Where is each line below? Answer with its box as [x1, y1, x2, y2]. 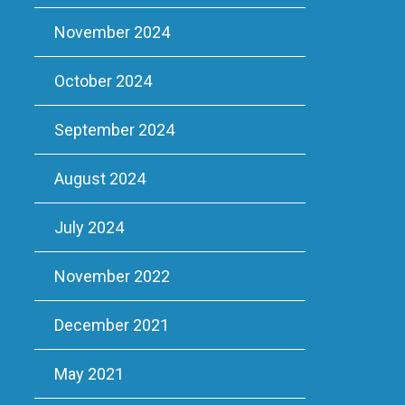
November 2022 [53, 267, 170, 286]
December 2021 [53, 316, 169, 334]
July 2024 [53, 218, 124, 237]
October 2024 [53, 71, 152, 90]
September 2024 [53, 120, 174, 139]
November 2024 [53, 23, 170, 42]
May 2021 [53, 364, 124, 383]
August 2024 [53, 169, 146, 188]
